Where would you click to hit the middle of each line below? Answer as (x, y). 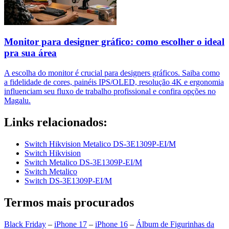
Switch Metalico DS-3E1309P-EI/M (83, 162)
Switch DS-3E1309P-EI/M (68, 180)
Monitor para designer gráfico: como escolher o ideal (114, 42)
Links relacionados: (56, 122)
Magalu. (17, 100)
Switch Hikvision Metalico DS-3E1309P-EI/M (100, 144)
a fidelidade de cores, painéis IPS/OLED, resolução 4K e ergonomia (114, 82)
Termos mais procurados (69, 202)
